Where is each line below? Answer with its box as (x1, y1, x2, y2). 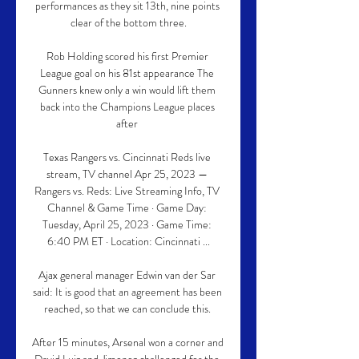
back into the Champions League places (39, 99, 215, 115)
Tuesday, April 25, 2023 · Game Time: (42, 216, 212, 232)
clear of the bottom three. (70, 14, 187, 30)
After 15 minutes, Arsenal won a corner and (32, 334, 224, 350)
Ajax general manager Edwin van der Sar (38, 267, 216, 283)
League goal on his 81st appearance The (40, 65, 214, 81)
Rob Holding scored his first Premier (46, 48, 208, 64)
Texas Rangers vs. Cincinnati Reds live (43, 149, 211, 165)
